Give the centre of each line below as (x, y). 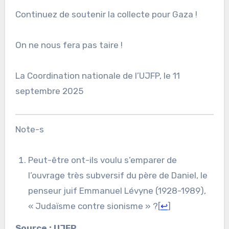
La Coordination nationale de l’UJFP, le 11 (97, 75)
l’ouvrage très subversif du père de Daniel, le (118, 175)
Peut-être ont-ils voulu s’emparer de (103, 160)
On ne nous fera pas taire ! (69, 45)
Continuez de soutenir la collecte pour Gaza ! (106, 14)
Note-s (29, 129)
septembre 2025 (49, 91)
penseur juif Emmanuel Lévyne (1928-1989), (117, 190)
